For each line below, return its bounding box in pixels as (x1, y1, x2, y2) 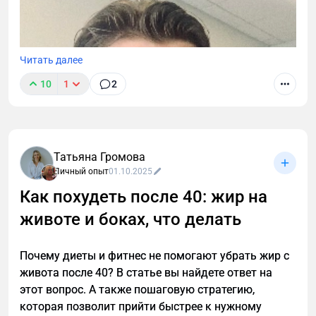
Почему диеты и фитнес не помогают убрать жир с (20, 249, 289, 263)
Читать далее (20, 54, 83, 66)
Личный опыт (54, 166, 109, 177)
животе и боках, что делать (20, 209, 241, 230)
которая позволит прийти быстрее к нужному (20, 300, 262, 314)
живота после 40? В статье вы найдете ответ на (20, 266, 272, 280)
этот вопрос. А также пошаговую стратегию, (20, 283, 255, 297)
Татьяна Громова (54, 150, 145, 164)
